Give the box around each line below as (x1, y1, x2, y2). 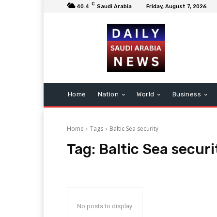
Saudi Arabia (97, 3, 132, 10)
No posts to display (77, 202, 132, 210)
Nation (97, 91, 119, 98)
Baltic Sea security (109, 124, 158, 133)
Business (172, 91, 201, 98)
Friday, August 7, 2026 (146, 3, 207, 10)
